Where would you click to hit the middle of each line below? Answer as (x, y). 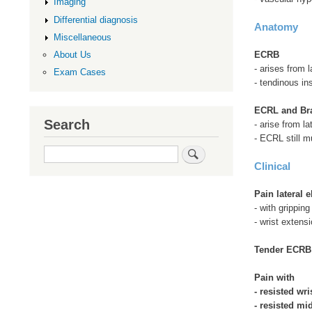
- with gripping (282, 208)
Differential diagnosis (95, 19)
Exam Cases (79, 72)
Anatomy (276, 26)
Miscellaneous (82, 37)
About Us (72, 54)
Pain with (274, 277)
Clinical (272, 166)
